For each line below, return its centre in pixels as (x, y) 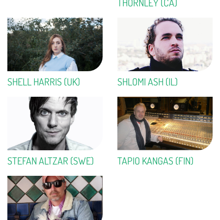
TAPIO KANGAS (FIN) (155, 160)
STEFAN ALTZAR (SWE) (51, 160)
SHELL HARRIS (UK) (44, 81)
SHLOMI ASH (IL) (148, 81)
